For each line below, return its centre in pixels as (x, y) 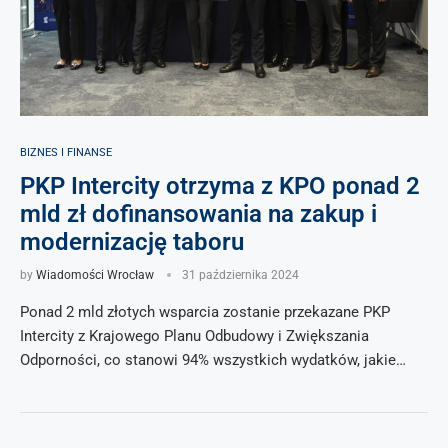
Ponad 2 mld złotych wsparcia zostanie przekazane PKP (205, 312)
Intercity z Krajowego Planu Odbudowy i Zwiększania (194, 336)
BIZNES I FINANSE (66, 152)
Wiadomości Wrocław (95, 275)
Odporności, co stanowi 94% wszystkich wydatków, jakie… (213, 360)
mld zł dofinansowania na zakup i (198, 214)
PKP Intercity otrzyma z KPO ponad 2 (220, 186)
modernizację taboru (132, 242)
